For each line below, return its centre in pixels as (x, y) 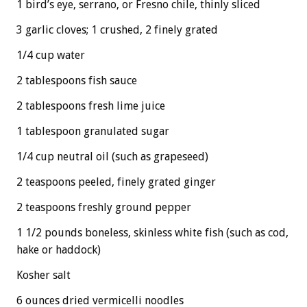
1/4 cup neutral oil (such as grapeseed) (112, 156)
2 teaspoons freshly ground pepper (104, 207)
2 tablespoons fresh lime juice (91, 106)
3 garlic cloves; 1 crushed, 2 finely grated (117, 29)
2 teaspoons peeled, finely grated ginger (116, 182)
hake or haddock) (59, 249)
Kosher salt (44, 275)
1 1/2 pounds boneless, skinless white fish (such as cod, (152, 232)
